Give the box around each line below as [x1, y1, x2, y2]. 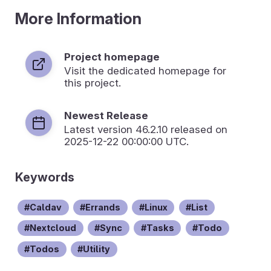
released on [168, 123, 227, 136]
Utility [83, 243, 111, 254]
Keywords [15, 170, 74, 185]
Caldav [30, 201, 62, 212]
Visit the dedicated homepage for [64, 65, 226, 77]
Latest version [64, 123, 135, 136]
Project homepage [64, 51, 160, 64]
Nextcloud [30, 223, 77, 233]
